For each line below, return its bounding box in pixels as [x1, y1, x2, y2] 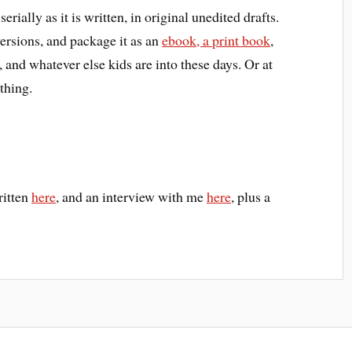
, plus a [231, 186, 271, 206]
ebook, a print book [162, 30, 271, 49]
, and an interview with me [56, 186, 207, 206]
